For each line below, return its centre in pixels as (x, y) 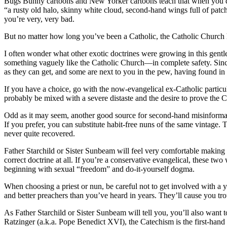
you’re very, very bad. (39, 19)
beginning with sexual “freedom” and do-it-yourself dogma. (99, 169)
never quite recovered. (40, 133)
